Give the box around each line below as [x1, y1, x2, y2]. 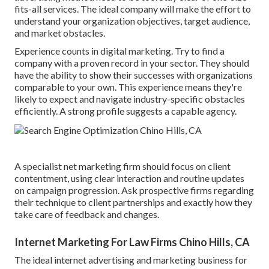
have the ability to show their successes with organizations [14, 69, 253, 81]
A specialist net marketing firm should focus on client [14, 160, 231, 172]
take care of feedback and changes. [14, 208, 159, 220]
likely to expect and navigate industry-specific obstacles [14, 93, 245, 105]
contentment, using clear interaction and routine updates [14, 172, 244, 184]
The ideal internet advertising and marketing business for [14, 254, 247, 266]
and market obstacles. [14, 27, 105, 39]
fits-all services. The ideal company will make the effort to [14, 3, 251, 15]
